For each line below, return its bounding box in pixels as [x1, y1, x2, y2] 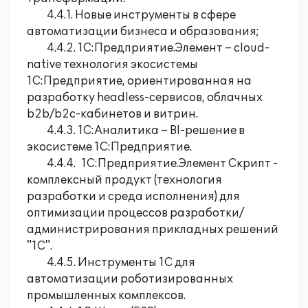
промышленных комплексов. [27, 289, 186, 302]
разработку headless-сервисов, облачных [27, 91, 263, 104]
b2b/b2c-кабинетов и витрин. [27, 107, 201, 121]
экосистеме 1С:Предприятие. [27, 140, 192, 154]
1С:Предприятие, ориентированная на [27, 74, 252, 88]
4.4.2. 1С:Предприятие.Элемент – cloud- [27, 41, 269, 55]
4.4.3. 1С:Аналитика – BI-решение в [27, 124, 245, 137]
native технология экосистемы [27, 58, 198, 71]
